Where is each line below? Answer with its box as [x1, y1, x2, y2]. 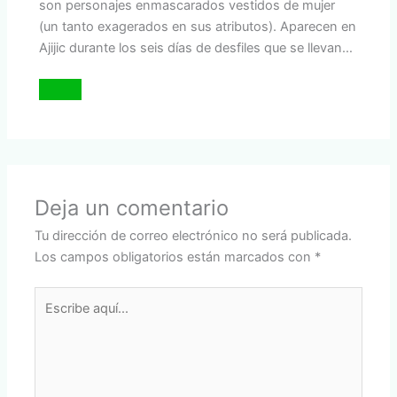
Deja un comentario [35, 195, 230, 222]
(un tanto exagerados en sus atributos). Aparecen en [39, 18, 357, 35]
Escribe [34, 289, 79, 305]
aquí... [34, 310, 70, 326]
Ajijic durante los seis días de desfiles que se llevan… [39, 39, 354, 56]
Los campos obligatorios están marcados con [35, 249, 315, 266]
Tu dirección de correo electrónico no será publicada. [35, 228, 353, 245]
